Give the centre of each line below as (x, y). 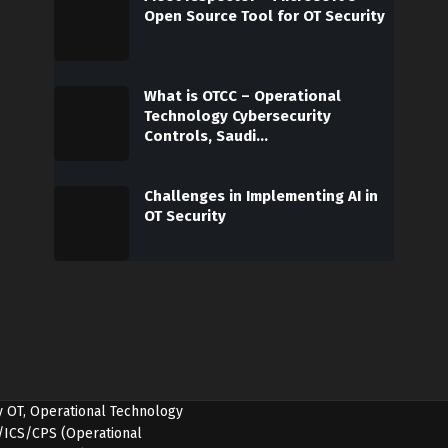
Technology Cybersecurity (237, 116)
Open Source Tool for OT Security (264, 16)
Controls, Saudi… (206, 136)
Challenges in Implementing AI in (261, 196)
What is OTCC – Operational (242, 96)
